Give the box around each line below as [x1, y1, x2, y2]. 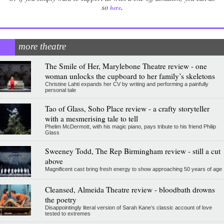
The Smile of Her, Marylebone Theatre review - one [44, 61, 207, 71]
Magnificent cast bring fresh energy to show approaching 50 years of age [44, 166, 222, 172]
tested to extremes [44, 210, 90, 217]
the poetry [44, 194, 76, 205]
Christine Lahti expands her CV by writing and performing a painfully [44, 81, 208, 87]
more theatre [18, 41, 66, 52]
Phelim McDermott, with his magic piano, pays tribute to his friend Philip [44, 123, 216, 130]
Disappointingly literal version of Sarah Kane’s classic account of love [44, 204, 212, 211]
